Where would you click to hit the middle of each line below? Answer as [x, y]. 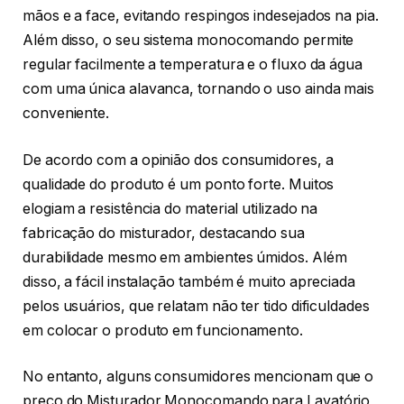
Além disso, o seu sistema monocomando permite [188, 41]
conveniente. [66, 114]
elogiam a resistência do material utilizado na [170, 208]
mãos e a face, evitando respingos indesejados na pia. [201, 16]
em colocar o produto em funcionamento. [163, 330]
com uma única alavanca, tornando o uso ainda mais [199, 89]
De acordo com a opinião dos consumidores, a [178, 160]
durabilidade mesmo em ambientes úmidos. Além [185, 257]
